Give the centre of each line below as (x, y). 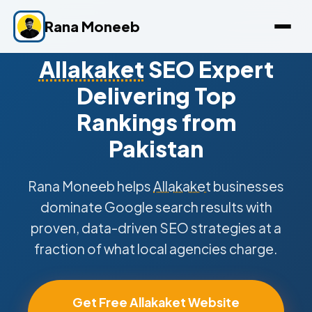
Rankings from (156, 122)
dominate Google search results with (156, 207)
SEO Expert (209, 69)
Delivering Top (156, 95)
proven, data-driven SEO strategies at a (156, 228)
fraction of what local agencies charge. (156, 249)
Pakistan (156, 148)
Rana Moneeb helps (91, 186)
